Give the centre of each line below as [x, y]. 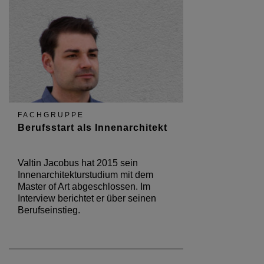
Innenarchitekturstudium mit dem [85, 174]
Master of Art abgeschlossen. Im [84, 186]
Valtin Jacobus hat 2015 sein [78, 163]
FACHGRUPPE [51, 115]
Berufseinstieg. [49, 210]
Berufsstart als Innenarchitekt [93, 127]
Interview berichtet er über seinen [87, 198]
